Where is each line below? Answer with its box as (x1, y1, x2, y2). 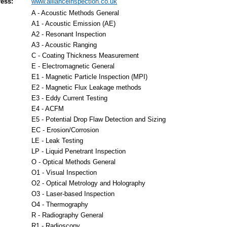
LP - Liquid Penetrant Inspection (31, 147, 126, 155)
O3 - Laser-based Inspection (31, 190, 115, 198)
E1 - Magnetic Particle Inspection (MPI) (31, 73, 147, 81)
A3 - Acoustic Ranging (31, 41, 97, 49)
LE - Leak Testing (31, 137, 83, 144)
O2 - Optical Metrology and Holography (31, 179, 145, 187)
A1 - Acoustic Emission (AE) (31, 20, 116, 27)
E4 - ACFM (31, 105, 64, 112)
